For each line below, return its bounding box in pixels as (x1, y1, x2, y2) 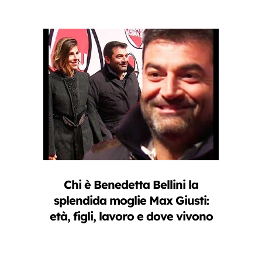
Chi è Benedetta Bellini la (64, 177, 198, 192)
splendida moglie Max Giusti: (53, 192, 209, 208)
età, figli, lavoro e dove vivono (49, 208, 213, 223)
